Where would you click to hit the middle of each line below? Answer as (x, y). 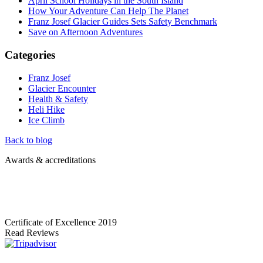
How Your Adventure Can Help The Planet (108, 11)
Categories (30, 55)
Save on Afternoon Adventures (85, 32)
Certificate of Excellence (51, 222)
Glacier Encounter (62, 88)
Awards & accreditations (50, 160)
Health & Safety (58, 99)
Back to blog (28, 140)
